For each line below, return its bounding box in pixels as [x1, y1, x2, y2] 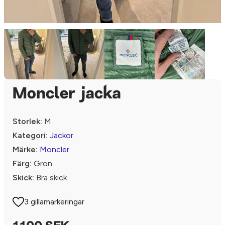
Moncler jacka [13, 86, 121, 102]
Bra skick [34, 173, 67, 182]
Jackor [50, 131, 73, 140]
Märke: [13, 145, 38, 154]
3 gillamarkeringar [24, 197, 85, 206]
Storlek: [13, 117, 42, 126]
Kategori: [13, 131, 48, 140]
